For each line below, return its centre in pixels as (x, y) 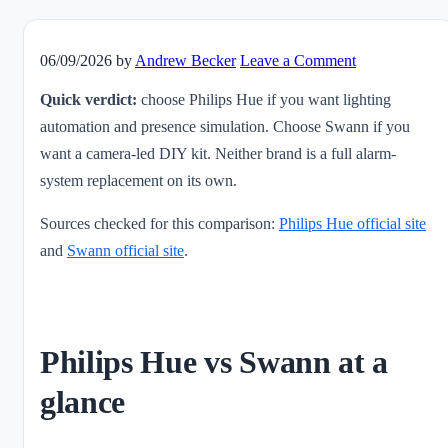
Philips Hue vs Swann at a (214, 362)
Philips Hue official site (352, 224)
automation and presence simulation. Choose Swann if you (225, 127)
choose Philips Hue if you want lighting (264, 100)
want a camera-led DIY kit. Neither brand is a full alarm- (218, 154)
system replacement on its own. (138, 181)
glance (83, 402)
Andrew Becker (185, 61)
